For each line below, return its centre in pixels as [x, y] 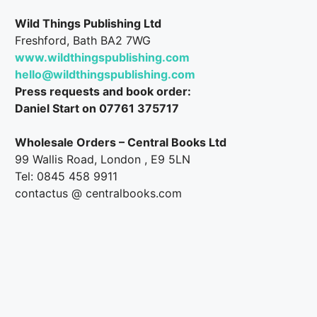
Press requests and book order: [103, 92]
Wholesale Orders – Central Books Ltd [121, 143]
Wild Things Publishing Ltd [88, 24]
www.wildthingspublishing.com [103, 58]
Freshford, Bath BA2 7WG [83, 41]
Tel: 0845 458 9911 [67, 177]
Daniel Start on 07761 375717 [97, 109]
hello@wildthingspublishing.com [105, 75]
